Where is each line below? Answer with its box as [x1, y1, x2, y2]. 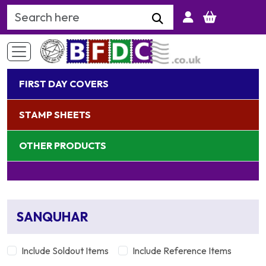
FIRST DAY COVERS [19, 78, 109, 90]
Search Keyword [7, 6, 94, 21]
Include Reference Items [132, 245, 232, 257]
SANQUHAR [17, 208, 88, 226]
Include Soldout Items [21, 245, 109, 257]
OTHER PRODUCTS [19, 140, 106, 152]
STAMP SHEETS [19, 109, 91, 121]
